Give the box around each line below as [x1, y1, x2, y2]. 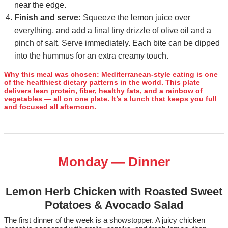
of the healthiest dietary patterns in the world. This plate [4, 78, 200, 87]
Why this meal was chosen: [4, 70, 99, 79]
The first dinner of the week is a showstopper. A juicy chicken [4, 215, 205, 224]
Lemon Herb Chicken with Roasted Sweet [6, 185, 222, 198]
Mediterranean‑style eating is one [99, 70, 218, 79]
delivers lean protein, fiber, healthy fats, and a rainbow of [4, 87, 203, 95]
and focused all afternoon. [4, 103, 96, 111]
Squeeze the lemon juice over [81, 13, 190, 22]
